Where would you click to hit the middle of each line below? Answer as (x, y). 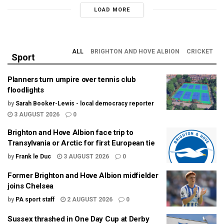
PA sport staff (35, 200)
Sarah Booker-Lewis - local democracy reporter (85, 103)
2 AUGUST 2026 (89, 200)
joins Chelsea (31, 186)
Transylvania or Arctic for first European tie (81, 143)
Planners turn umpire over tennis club (72, 79)
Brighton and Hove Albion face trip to (70, 132)
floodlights (26, 90)
